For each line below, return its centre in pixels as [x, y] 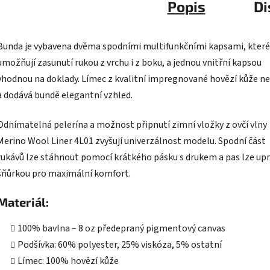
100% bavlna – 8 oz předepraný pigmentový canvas [121, 229]
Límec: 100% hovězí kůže [68, 261]
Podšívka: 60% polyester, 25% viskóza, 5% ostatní [120, 245]
